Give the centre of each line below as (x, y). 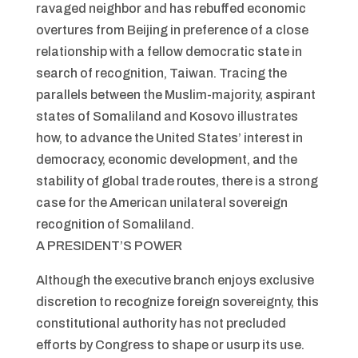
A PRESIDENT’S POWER (109, 246)
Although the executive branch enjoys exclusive (175, 280)
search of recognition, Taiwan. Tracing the (161, 73)
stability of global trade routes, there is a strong (177, 181)
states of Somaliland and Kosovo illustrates (167, 116)
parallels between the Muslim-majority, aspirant (175, 95)
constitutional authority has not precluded (161, 323)
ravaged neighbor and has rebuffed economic (171, 8)
